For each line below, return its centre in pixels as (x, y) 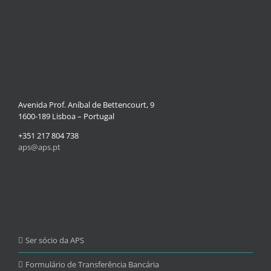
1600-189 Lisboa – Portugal (66, 116)
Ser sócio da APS (55, 240)
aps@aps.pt (39, 147)
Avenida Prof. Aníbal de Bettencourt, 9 (86, 105)
